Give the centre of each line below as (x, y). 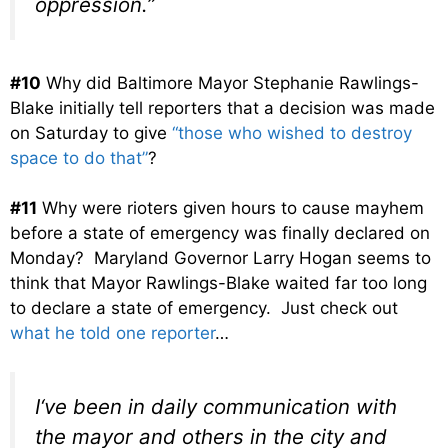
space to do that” (79, 157)
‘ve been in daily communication (198, 406)
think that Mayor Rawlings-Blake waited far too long (218, 283)
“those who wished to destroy (292, 132)
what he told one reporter (112, 333)
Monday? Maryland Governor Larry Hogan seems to (220, 258)
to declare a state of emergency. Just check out (204, 308)
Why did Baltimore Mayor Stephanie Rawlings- (230, 82)
